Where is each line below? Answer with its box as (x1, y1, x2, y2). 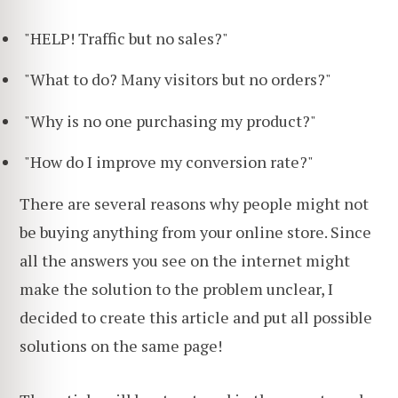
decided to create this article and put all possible (20, 306, 372, 328)
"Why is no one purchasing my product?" (24, 109, 316, 131)
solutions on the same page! (20, 334, 222, 356)
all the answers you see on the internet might (20, 249, 350, 271)
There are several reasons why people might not (20, 192, 369, 214)
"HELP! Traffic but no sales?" (24, 28, 228, 50)
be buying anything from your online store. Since (20, 220, 371, 243)
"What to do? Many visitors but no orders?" (24, 68, 331, 91)
